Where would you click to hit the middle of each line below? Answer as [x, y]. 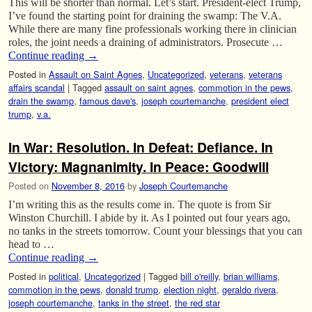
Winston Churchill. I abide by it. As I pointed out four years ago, [149, 217]
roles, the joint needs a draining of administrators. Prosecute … [146, 42]
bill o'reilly [199, 276]
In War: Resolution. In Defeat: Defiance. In [141, 147]
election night [190, 289]
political [64, 276]
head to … [31, 244]
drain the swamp [41, 101]
